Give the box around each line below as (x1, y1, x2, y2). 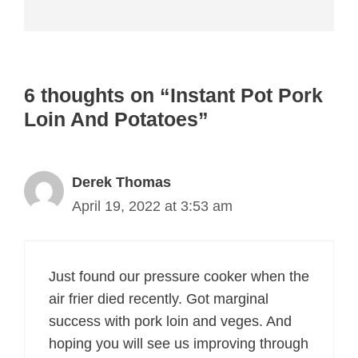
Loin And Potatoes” (24, 107, 209, 130)
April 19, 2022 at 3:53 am (72, 197, 233, 214)
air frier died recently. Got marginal (49, 290, 268, 307)
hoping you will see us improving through (49, 335, 308, 352)
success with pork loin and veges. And (49, 312, 292, 329)
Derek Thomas (72, 173, 171, 190)
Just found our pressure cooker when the (49, 268, 309, 284)
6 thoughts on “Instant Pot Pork (24, 83, 323, 106)
